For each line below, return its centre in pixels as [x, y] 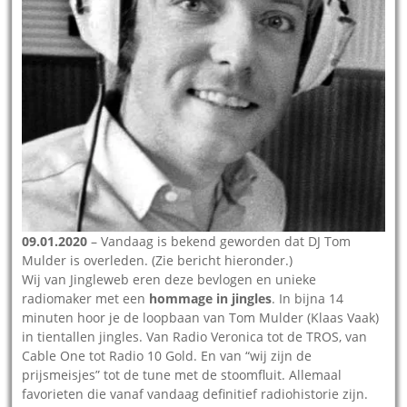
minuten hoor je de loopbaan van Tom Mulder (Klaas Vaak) [201, 317]
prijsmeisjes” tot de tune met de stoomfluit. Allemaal [182, 374]
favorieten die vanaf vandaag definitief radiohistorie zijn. [195, 393]
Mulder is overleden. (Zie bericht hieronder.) [158, 260]
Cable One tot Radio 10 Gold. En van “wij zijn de [167, 355]
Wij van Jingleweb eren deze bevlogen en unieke [169, 279]
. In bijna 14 [308, 298]
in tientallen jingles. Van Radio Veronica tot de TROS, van [195, 336]
